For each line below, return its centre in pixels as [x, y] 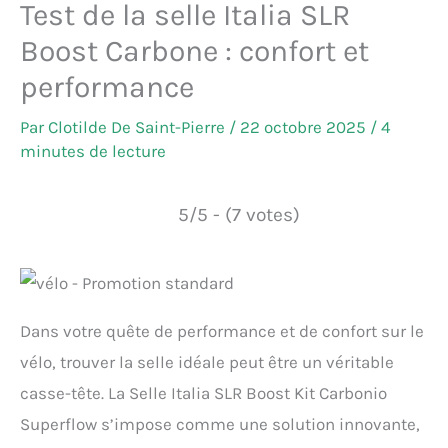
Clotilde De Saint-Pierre [138, 127]
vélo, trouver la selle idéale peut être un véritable [207, 361]
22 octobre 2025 [305, 127]
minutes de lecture [93, 151]
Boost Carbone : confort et [194, 51]
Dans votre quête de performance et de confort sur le [222, 330]
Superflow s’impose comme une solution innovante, [220, 423]
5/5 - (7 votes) [238, 215]
